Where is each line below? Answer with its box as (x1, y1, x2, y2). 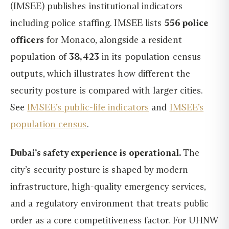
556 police (164, 17, 209, 29)
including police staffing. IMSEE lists (10, 17, 165, 29)
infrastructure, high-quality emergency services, (10, 180, 206, 192)
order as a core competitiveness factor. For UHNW (10, 214, 218, 226)
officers (10, 34, 44, 46)
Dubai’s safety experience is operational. (10, 147, 181, 158)
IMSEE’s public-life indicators (27, 102, 149, 113)
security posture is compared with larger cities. (10, 85, 203, 97)
